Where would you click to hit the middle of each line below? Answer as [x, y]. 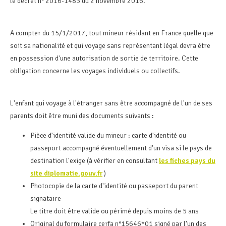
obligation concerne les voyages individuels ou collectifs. [95, 71]
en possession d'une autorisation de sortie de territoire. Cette [104, 58]
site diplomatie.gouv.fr [66, 173]
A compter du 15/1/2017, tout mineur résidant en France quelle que [112, 33]
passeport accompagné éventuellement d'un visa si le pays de [121, 148]
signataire [46, 198]
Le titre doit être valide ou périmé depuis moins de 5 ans [115, 211]
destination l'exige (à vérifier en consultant [95, 160]
